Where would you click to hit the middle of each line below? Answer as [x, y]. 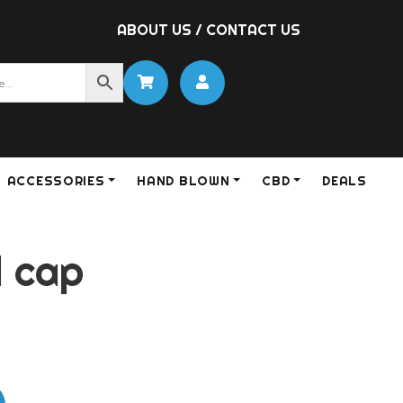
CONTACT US [253, 30]
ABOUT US [154, 30]
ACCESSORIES [56, 181]
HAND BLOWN [184, 181]
